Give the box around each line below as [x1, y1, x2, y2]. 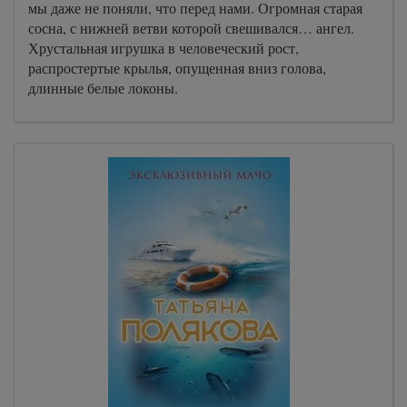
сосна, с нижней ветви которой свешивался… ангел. [28, 18, 354, 37]
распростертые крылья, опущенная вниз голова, [28, 58, 326, 77]
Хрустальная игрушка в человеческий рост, [28, 38, 299, 57]
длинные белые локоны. [28, 78, 178, 97]
